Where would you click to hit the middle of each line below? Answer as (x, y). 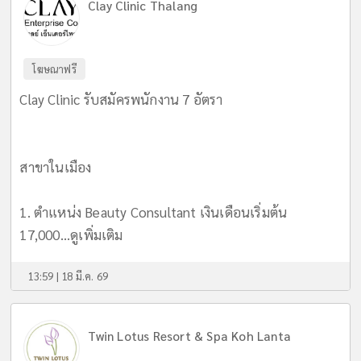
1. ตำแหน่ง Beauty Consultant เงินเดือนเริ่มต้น (154, 212)
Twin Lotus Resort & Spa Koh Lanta (190, 336)
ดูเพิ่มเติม (97, 234)
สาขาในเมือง (56, 167)
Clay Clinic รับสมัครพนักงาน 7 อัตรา (121, 99)
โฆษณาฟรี (54, 69)
